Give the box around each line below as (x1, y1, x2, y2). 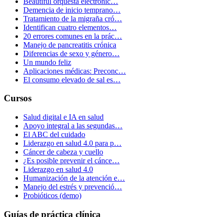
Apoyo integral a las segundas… (23, 122, 123, 130)
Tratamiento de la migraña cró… (23, 14, 122, 23)
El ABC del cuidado (23, 130, 85, 139)
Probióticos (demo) (23, 191, 81, 200)
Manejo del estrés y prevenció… (23, 183, 122, 191)
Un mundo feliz (23, 58, 71, 66)
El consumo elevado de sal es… (23, 75, 121, 84)
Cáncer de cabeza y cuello (23, 148, 103, 156)
